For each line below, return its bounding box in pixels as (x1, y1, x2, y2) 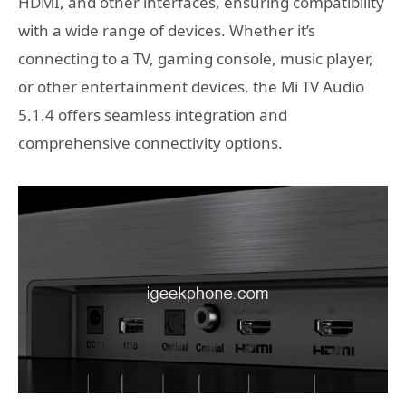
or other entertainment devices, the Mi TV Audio (18, 75, 364, 97)
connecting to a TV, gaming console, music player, (18, 47, 373, 69)
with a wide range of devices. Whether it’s (18, 19, 315, 41)
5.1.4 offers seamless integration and (18, 103, 287, 125)
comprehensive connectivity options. (18, 131, 283, 153)
